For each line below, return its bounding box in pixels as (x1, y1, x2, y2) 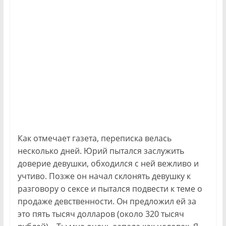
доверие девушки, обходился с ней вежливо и (17, 158, 199, 169)
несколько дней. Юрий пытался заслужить (17, 145, 184, 157)
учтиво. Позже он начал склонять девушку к (17, 171, 191, 182)
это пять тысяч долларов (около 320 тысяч (17, 208, 184, 220)
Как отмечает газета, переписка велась (17, 133, 172, 144)
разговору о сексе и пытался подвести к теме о (17, 183, 202, 195)
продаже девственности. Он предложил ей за (17, 196, 196, 207)
